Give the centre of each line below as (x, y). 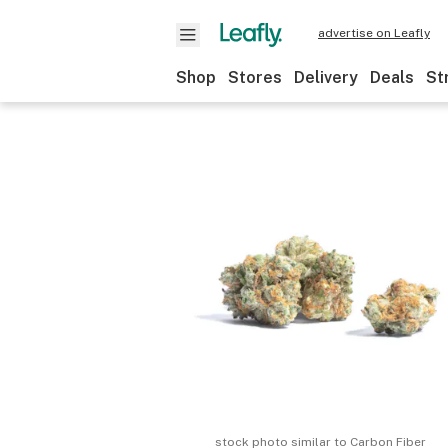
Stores (255, 77)
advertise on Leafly (374, 33)
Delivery (326, 77)
